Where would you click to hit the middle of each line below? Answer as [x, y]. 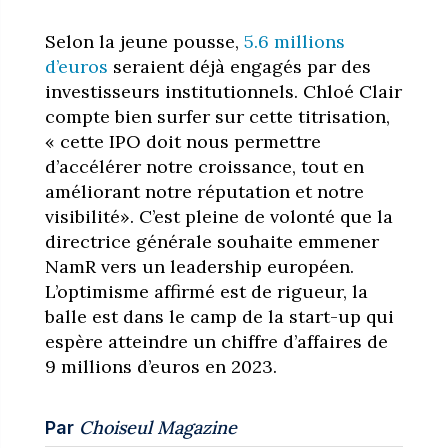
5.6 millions [294, 41]
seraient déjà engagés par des [239, 66]
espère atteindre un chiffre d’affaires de [216, 341]
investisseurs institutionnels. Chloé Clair [223, 91]
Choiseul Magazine [157, 427]
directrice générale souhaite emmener [211, 241]
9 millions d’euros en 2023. [160, 366]
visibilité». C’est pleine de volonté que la [218, 216]
